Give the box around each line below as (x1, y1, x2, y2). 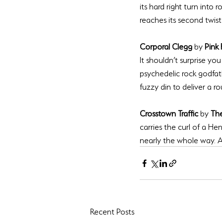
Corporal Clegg (140, 40, 194, 51)
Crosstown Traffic (140, 107, 200, 118)
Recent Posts (90, 205, 134, 216)
